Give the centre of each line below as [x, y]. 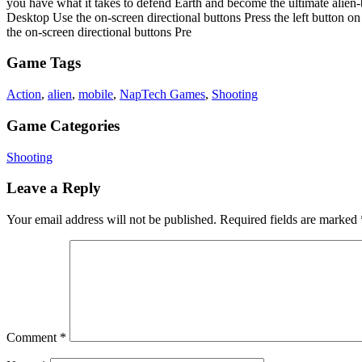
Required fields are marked [290, 219]
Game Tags [44, 63]
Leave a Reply [54, 188]
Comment [33, 337]
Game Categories [63, 125]
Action [24, 95]
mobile [96, 95]
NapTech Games [162, 95]
